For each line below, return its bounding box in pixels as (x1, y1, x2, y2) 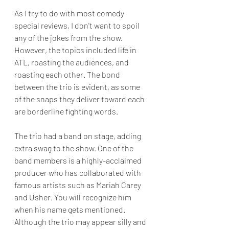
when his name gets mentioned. (14, 204, 127, 215)
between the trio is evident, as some (14, 82, 142, 92)
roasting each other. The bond (14, 70, 122, 80)
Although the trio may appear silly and (14, 217, 148, 227)
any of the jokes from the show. (14, 33, 124, 43)
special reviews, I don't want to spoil (14, 20, 141, 31)
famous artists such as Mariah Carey (14, 180, 143, 190)
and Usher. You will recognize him (14, 192, 133, 202)
